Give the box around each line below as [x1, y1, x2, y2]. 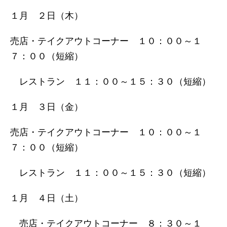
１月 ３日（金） [10, 100, 83, 113]
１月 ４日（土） [10, 192, 83, 204]
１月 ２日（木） [10, 9, 83, 22]
